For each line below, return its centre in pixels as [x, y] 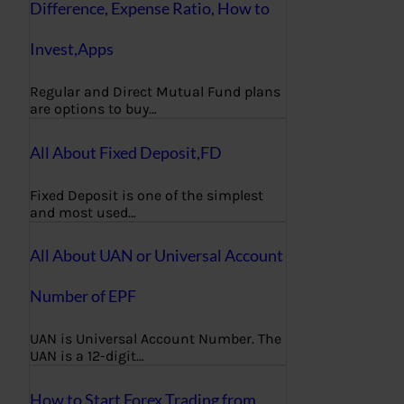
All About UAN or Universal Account [156, 256]
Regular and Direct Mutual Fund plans [155, 91]
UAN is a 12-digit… [87, 356]
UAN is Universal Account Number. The [156, 339]
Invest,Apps [72, 48]
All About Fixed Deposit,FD [126, 152]
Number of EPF [83, 296]
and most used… [83, 212]
